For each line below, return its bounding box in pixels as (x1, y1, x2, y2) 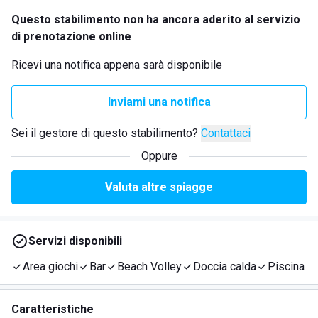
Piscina (268, 260, 305, 273)
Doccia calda (193, 260, 256, 273)
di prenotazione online (11, 30, 131, 43)
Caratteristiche (11, 302, 94, 316)
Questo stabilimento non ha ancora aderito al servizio (11, 13, 300, 26)
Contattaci (201, 126, 251, 140)
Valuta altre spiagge (105, 180, 213, 194)
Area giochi (23, 260, 78, 273)
